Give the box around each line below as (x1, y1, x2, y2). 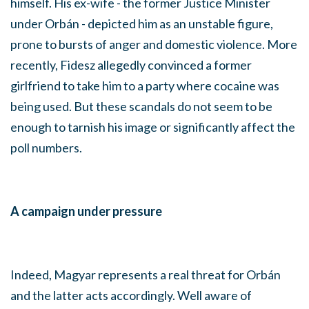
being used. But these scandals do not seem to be (10, 98, 272, 114)
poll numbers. (10, 139, 82, 155)
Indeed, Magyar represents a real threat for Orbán (10, 266, 281, 282)
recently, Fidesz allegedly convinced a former (10, 57, 252, 72)
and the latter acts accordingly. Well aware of (10, 287, 252, 303)
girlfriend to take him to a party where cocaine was (10, 77, 279, 93)
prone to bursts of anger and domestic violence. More (10, 36, 297, 52)
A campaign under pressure (10, 203, 162, 219)
